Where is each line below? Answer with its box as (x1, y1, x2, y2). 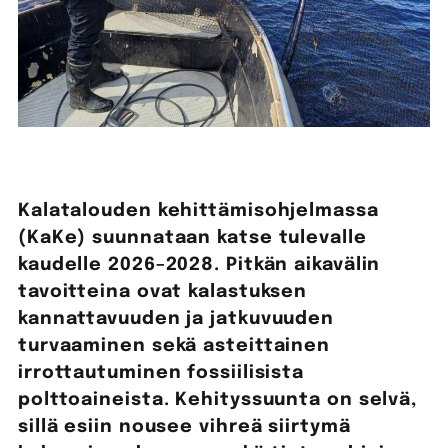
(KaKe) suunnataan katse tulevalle (17, 229, 367, 248)
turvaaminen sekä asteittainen (17, 337, 331, 356)
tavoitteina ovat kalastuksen (17, 283, 308, 302)
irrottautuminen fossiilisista (17, 364, 305, 383)
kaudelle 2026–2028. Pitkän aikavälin (17, 256, 381, 275)
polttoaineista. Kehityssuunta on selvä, (17, 391, 418, 410)
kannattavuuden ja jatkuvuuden (17, 310, 335, 329)
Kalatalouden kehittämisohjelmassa (17, 202, 379, 221)
